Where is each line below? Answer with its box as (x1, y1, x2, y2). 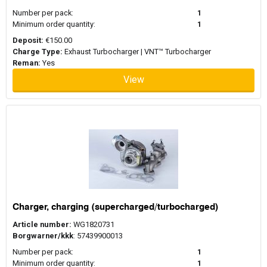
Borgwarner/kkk (13, 231, 73, 241)
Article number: (13, 220, 72, 229)
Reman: (13, 58, 41, 67)
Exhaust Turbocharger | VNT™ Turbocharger (63, 46, 211, 56)
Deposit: (13, 35, 44, 45)
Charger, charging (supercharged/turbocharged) (13, 200, 219, 212)
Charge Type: (13, 46, 63, 56)
